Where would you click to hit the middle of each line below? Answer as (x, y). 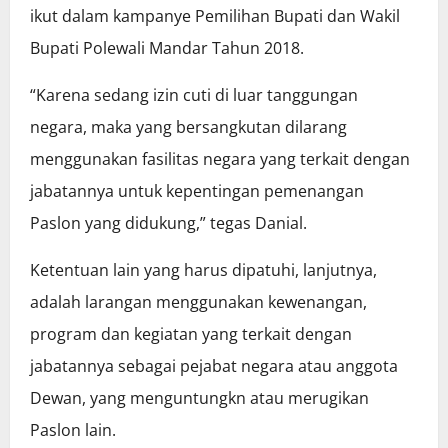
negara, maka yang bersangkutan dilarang (188, 127)
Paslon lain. (73, 430)
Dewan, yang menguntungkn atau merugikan (199, 398)
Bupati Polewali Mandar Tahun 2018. (167, 48)
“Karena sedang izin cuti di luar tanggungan (194, 95)
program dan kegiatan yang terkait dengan (191, 334)
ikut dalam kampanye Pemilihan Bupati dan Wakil (215, 16)
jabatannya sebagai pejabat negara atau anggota (214, 366)
